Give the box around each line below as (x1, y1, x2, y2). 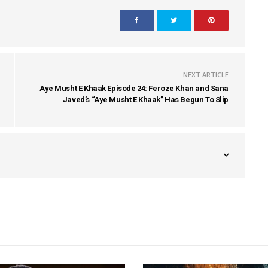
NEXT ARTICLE (183, 69, 229, 79)
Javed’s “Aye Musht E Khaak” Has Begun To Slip (62, 95, 229, 104)
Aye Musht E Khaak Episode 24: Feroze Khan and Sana (39, 83, 229, 93)
